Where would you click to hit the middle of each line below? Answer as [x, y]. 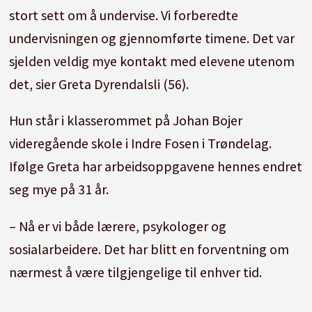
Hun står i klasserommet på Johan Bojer [125, 120]
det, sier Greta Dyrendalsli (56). [99, 84]
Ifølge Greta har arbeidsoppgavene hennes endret [155, 166]
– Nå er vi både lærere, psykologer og [117, 226]
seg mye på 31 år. [60, 189]
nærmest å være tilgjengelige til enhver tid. [136, 272]
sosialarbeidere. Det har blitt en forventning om [149, 249]
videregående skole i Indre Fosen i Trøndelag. [140, 143]
